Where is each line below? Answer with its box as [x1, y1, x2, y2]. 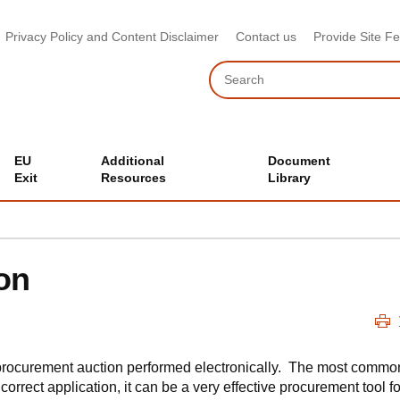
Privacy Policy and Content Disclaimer [5, 29, 219, 44]
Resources [101, 171, 167, 185]
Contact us [236, 29, 296, 44]
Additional [101, 154, 165, 168]
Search [208, 60, 248, 75]
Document [268, 154, 331, 168]
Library [268, 171, 312, 185]
